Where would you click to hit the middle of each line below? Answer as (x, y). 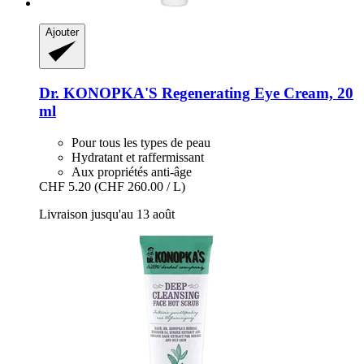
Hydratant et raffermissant (138, 157)
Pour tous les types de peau (141, 142)
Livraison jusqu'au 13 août (107, 214)
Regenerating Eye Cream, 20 (256, 93)
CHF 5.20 (65, 186)
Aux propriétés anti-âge (132, 171)
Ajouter (62, 32)
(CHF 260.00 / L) (140, 186)
